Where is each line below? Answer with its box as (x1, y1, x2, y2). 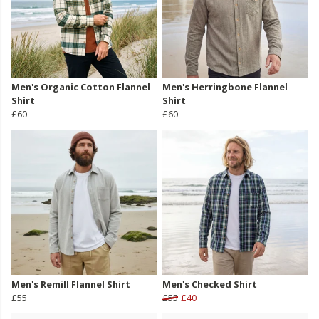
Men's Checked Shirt (162, 278, 257, 291)
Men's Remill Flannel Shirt (11, 278, 130, 291)
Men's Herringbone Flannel (162, 80, 288, 94)
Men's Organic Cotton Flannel (11, 80, 150, 94)
